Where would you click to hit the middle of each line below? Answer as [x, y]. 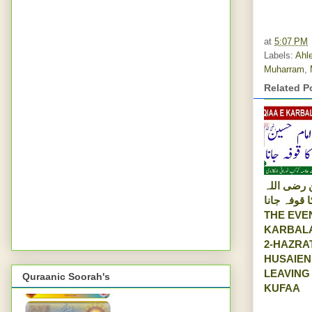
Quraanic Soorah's [66, 277]
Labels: [280, 55]
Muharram [284, 69]
